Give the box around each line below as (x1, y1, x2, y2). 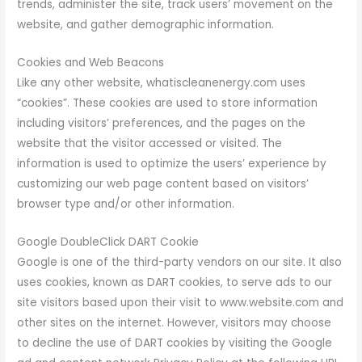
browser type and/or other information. (17, 196, 235, 213)
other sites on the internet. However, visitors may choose (17, 315, 332, 331)
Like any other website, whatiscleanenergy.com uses (17, 75, 306, 91)
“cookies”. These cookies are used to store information (17, 95, 318, 112)
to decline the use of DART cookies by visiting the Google (17, 335, 333, 351)
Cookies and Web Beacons (17, 55, 165, 71)
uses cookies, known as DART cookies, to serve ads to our (17, 275, 333, 291)
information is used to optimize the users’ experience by (17, 156, 327, 172)
